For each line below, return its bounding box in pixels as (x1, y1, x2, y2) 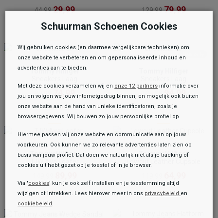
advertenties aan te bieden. (18, 65, 88, 72)
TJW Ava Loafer (30, 158, 79, 166)
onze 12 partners (114, 83, 158, 90)
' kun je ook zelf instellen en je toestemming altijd (49, 180, 180, 187)
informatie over (158, 83, 199, 90)
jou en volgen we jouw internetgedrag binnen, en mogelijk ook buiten (18, 93, 199, 100)
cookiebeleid (18, 200, 53, 207)
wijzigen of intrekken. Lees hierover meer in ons (18, 190, 145, 197)
